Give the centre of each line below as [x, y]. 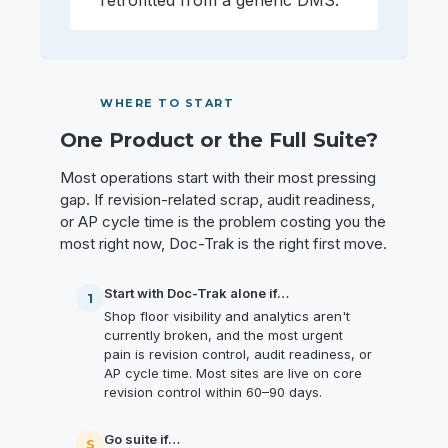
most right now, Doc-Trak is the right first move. [223, 244]
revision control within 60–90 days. [213, 392]
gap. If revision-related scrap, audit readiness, [217, 200]
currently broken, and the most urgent [223, 335]
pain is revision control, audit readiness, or [238, 354]
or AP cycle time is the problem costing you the [223, 222]
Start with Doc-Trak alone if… [196, 293]
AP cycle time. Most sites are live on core [233, 373]
